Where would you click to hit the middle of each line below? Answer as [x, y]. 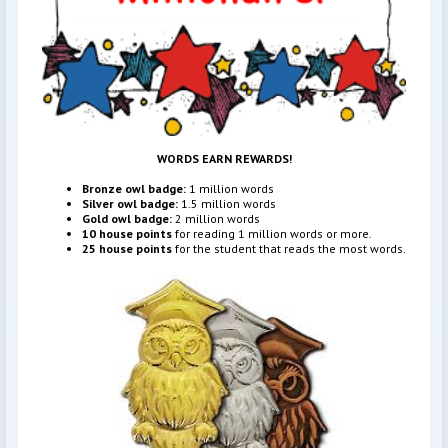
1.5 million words [227, 203]
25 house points [128, 248]
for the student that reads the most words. [290, 248]
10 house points [128, 233]
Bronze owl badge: [134, 188]
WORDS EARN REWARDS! [224, 158]
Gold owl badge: [127, 218]
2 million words [216, 218]
